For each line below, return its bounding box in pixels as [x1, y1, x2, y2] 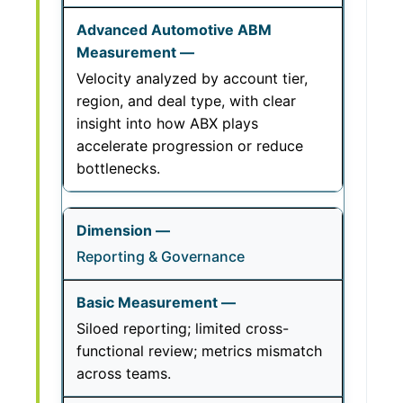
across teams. [76, 364, 171, 382]
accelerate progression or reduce [76, 137, 303, 155]
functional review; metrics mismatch [76, 342, 322, 360]
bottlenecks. [76, 159, 160, 177]
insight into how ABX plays [76, 114, 258, 132]
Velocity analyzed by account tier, [76, 69, 308, 87]
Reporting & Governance [76, 247, 245, 265]
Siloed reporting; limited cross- [76, 319, 289, 337]
